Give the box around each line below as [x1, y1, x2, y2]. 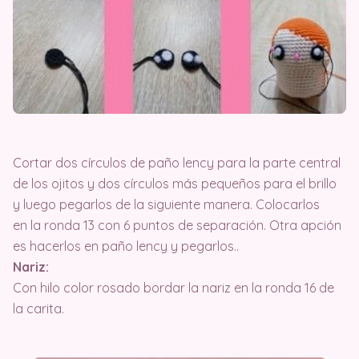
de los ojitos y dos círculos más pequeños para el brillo [13, 175, 337, 192]
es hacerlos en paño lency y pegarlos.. [13, 237, 239, 254]
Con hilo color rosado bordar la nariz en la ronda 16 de [13, 279, 334, 296]
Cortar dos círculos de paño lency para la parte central [13, 154, 341, 171]
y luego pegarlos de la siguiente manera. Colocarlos [13, 196, 320, 212]
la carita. [13, 300, 64, 317]
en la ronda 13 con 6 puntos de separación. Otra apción [13, 216, 341, 233]
